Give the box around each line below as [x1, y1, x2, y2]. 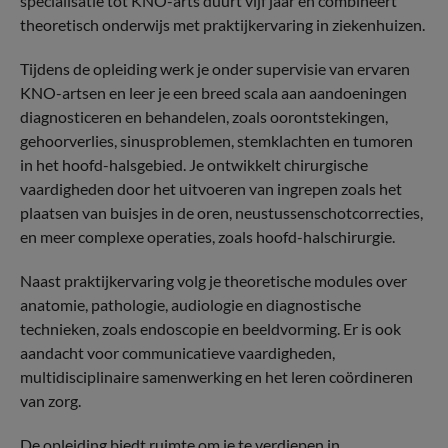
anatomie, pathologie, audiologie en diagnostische [20, 295, 361, 314]
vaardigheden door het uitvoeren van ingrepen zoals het [20, 179, 402, 198]
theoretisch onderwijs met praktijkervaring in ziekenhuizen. [20, 15, 425, 34]
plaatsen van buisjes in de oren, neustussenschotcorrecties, [20, 203, 423, 222]
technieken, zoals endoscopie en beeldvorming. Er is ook [20, 319, 401, 338]
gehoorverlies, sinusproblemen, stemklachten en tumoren [20, 131, 413, 150]
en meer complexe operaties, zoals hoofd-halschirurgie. [20, 227, 395, 246]
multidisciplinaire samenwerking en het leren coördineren [20, 367, 413, 386]
